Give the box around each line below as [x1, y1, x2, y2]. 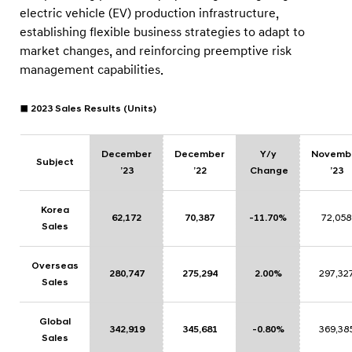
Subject [36, 156, 74, 168]
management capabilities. [20, 62, 163, 78]
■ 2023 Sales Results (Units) [20, 103, 156, 115]
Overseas [31, 260, 79, 272]
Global [39, 316, 71, 328]
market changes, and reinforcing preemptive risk [20, 43, 291, 59]
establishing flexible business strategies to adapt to [20, 24, 305, 40]
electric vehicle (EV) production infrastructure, [20, 5, 279, 21]
